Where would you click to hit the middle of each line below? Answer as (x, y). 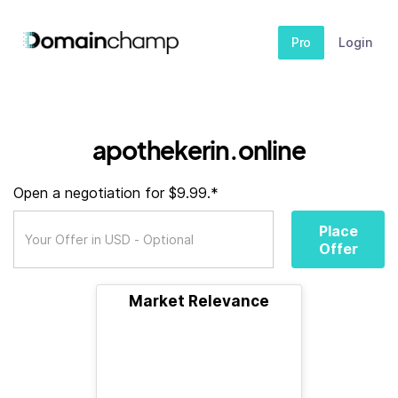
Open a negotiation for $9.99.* (116, 193)
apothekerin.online (199, 150)
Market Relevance (199, 301)
